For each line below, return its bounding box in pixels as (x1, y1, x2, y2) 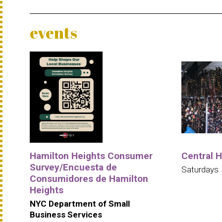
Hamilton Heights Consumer (30, 150, 153, 162)
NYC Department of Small (30, 198, 130, 209)
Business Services (30, 209, 102, 220)
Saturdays (181, 164, 219, 174)
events (30, 21, 77, 43)
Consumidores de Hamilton (30, 172, 148, 184)
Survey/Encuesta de (30, 161, 117, 173)
